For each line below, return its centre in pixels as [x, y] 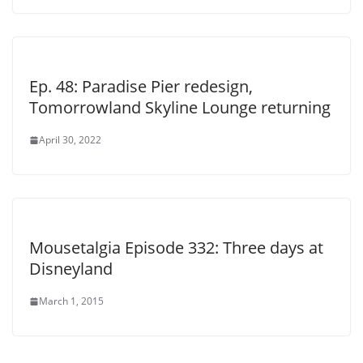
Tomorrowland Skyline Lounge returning [180, 108]
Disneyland [71, 269]
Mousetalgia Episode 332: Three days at [176, 248]
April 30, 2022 [70, 140]
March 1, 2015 [71, 301]
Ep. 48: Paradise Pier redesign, [141, 87]
